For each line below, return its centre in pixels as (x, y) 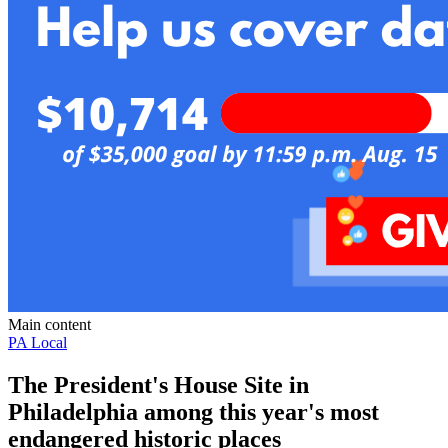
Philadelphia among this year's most (193, 411)
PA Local (37, 342)
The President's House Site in (158, 384)
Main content (49, 324)
